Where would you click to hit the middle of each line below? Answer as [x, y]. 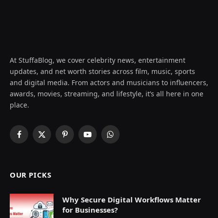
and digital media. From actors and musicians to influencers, [109, 83]
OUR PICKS [31, 175]
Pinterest [79, 139]
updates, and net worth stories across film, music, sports [102, 72]
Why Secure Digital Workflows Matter [132, 200]
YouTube [101, 139]
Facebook [33, 139]
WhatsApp [127, 139]
